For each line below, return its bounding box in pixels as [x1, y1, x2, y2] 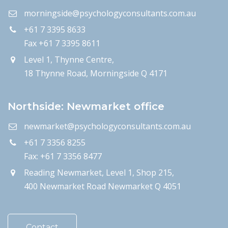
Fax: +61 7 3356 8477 [24, 150, 102, 162]
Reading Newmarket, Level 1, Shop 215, [24, 166, 174, 178]
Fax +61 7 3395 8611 [24, 37, 100, 49]
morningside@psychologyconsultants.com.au [24, 7, 196, 19]
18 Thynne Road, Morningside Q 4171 [24, 67, 167, 79]
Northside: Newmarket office [8, 100, 164, 112]
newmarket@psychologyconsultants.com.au [24, 120, 191, 132]
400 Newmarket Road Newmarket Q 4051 [24, 180, 181, 192]
